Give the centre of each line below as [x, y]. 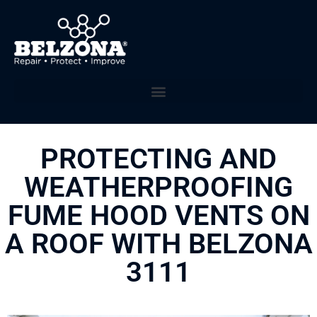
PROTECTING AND [158, 159]
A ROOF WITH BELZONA [158, 244]
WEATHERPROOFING [158, 188]
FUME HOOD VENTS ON [158, 216]
